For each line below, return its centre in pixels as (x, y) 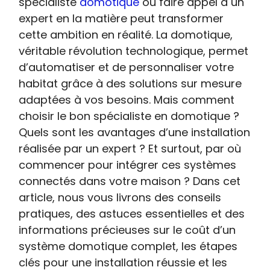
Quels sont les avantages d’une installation (135, 132)
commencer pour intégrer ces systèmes (128, 165)
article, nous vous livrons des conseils (120, 197)
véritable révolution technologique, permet (134, 51)
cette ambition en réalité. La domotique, (126, 35)
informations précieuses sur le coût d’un (127, 230)
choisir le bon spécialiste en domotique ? (129, 116)
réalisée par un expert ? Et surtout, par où (130, 149)
